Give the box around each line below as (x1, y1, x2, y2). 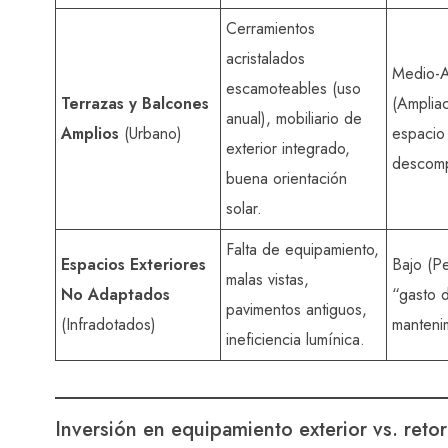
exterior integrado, (226, 136, 350, 160)
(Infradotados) (61, 312, 156, 336)
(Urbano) (119, 121, 182, 145)
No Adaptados (61, 282, 170, 306)
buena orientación (226, 166, 347, 190)
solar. (226, 196, 262, 220)
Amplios (61, 121, 119, 145)
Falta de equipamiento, (226, 237, 379, 261)
